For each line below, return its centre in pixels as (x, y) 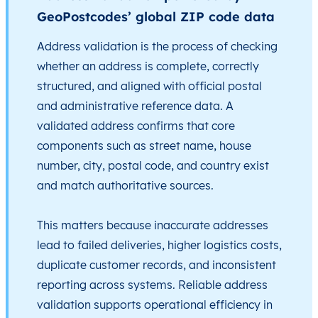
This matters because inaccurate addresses (153, 225)
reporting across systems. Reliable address (152, 285)
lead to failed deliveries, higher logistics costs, (159, 245)
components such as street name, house (144, 146)
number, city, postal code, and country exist (153, 165)
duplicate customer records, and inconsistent (157, 265)
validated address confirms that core (136, 126)
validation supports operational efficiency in (155, 305)
